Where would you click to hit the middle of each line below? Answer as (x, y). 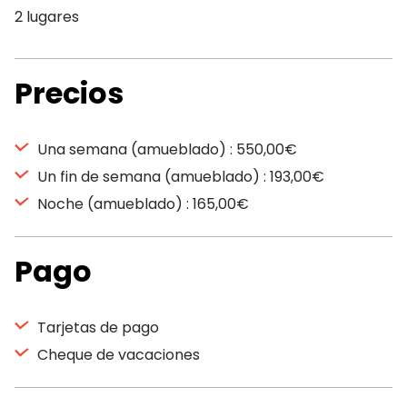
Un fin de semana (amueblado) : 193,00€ (179, 177)
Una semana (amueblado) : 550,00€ (165, 149)
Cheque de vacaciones (117, 355)
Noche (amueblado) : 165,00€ (141, 204)
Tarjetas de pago (96, 328)
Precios (69, 93)
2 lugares (47, 17)
